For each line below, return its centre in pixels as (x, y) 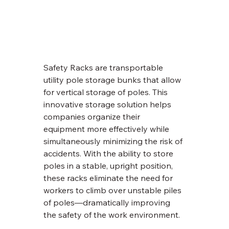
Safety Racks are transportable (105, 68)
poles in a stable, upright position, (109, 166)
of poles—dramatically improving (108, 203)
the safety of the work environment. (112, 215)
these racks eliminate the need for (109, 178)
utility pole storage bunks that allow (113, 80)
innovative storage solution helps (109, 105)
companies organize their (93, 117)
